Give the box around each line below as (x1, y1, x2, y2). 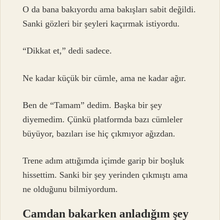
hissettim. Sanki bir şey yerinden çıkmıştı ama (23, 170, 188, 180)
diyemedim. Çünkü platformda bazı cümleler (23, 114, 183, 125)
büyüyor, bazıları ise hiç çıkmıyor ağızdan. (23, 129, 176, 139)
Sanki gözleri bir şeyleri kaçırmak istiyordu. (23, 18, 180, 28)
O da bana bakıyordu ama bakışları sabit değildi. (23, 4, 196, 14)
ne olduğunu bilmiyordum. (23, 184, 118, 194)
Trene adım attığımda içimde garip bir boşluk (23, 156, 185, 166)
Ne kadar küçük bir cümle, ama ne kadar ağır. (23, 73, 187, 83)
